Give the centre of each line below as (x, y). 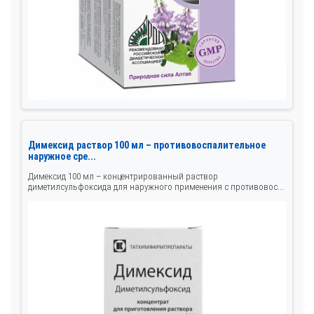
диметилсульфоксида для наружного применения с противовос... (156, 187)
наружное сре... (62, 157)
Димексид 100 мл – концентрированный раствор (123, 177)
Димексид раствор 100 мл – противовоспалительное (147, 145)
